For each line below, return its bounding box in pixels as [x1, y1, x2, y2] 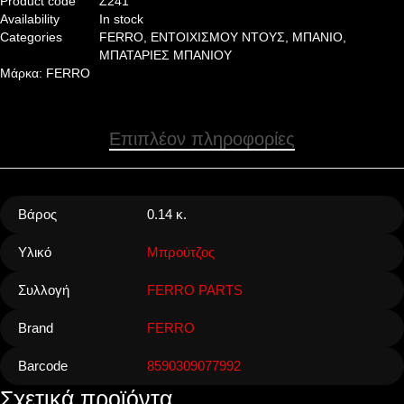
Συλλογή [18, 282, 69, 298]
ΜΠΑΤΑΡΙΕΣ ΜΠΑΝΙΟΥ [99, 48, 232, 63]
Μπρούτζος [146, 244, 215, 261]
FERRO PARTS [146, 282, 243, 298]
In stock [99, 12, 143, 27]
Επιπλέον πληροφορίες [109, 129, 295, 150]
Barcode [18, 358, 68, 374]
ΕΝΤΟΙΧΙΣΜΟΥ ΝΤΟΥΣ [151, 30, 285, 45]
